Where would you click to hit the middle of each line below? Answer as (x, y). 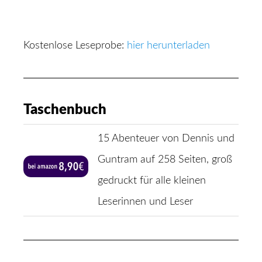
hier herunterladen (168, 46)
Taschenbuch (65, 110)
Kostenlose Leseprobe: (75, 46)
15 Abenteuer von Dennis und (166, 139)
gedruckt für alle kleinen (152, 181)
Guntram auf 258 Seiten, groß (165, 160)
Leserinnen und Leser (145, 202)
